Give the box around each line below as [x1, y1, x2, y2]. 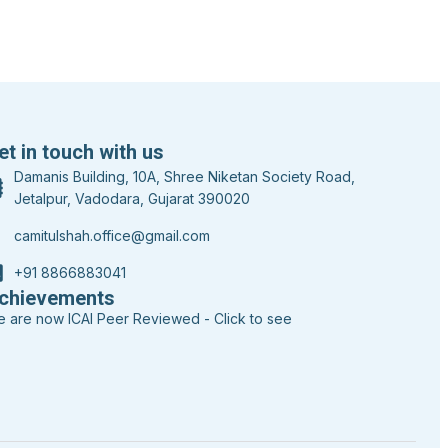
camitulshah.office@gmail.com [14, 227, 210, 245]
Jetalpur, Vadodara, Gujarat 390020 [14, 190, 250, 208]
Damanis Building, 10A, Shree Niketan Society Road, [14, 168, 355, 186]
